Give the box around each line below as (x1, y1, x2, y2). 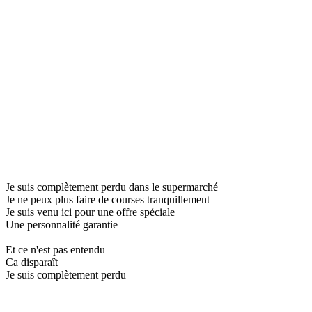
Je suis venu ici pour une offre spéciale (6, 205, 175, 218)
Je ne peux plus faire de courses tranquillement (6, 193, 210, 205)
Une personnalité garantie (6, 218, 118, 231)
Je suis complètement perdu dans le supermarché (6, 180, 218, 193)
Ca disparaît (6, 256, 58, 268)
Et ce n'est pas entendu (6, 243, 105, 256)
